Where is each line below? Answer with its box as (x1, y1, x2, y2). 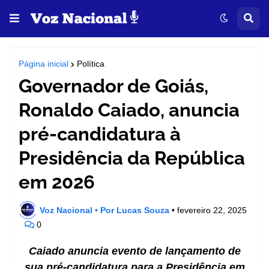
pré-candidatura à (19, 123, 181, 145)
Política (77, 59, 104, 68)
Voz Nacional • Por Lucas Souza (40, 205, 169, 215)
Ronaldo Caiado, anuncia (19, 99, 240, 121)
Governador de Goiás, (19, 75, 208, 97)
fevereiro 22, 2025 (177, 205, 247, 215)
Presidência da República (19, 147, 245, 169)
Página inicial (19, 59, 68, 68)
